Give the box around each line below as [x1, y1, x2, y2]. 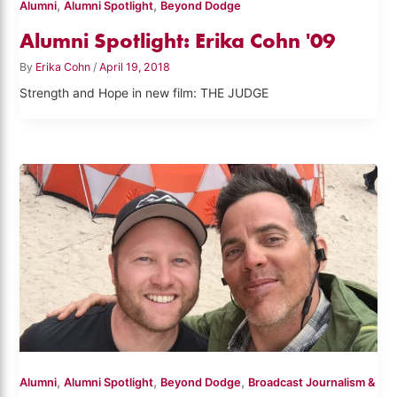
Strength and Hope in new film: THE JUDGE [19, 86, 269, 101]
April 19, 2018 [99, 59, 171, 74]
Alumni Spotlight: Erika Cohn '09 [19, 27, 336, 53]
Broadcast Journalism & [248, 376, 376, 390]
